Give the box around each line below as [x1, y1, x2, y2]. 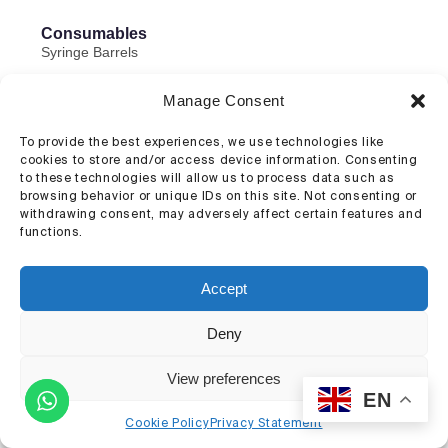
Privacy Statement [209, 416, 323, 429]
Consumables [41, 25, 148, 42]
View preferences [167, 369, 281, 387]
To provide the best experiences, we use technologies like [20, 135, 384, 148]
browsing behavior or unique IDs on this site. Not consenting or [20, 189, 418, 202]
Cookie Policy [125, 416, 210, 429]
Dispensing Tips [41, 112, 142, 128]
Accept [201, 279, 247, 297]
